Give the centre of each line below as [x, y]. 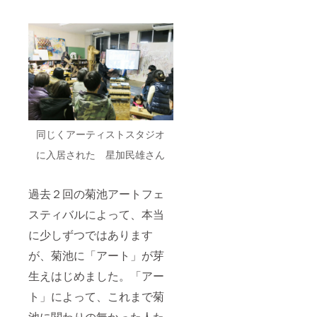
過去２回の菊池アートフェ [96, 193]
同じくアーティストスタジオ [101, 133]
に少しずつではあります [91, 234]
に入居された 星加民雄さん [101, 154]
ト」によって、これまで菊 [96, 296]
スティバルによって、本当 [96, 214]
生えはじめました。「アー [96, 275]
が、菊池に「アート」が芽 [96, 255]
